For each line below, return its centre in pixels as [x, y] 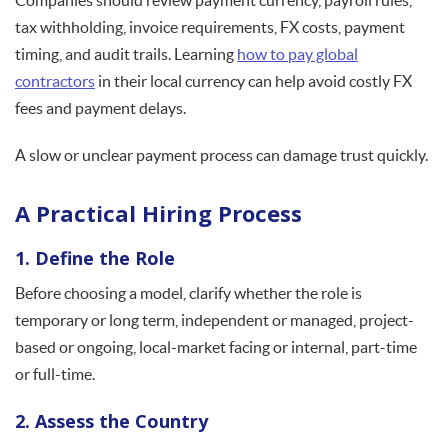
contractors [55, 81]
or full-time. [55, 374]
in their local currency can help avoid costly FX [253, 81]
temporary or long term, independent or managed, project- [214, 320]
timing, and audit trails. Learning [126, 54]
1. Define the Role [95, 258]
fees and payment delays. [100, 108]
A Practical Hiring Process [158, 213]
